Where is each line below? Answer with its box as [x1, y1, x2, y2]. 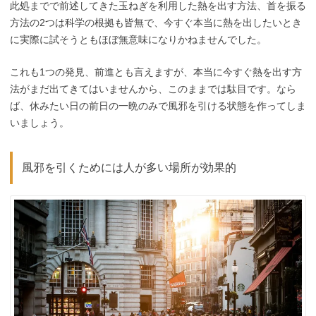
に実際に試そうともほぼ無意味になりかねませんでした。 [10, 33, 267, 45]
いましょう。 [10, 117, 69, 129]
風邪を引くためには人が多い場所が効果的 [21, 162, 236, 174]
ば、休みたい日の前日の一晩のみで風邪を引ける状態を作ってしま [10, 100, 306, 112]
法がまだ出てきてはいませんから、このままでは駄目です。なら [10, 83, 296, 95]
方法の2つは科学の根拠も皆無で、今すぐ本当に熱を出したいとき [10, 16, 302, 28]
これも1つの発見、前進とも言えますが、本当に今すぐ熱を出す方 [10, 66, 302, 78]
